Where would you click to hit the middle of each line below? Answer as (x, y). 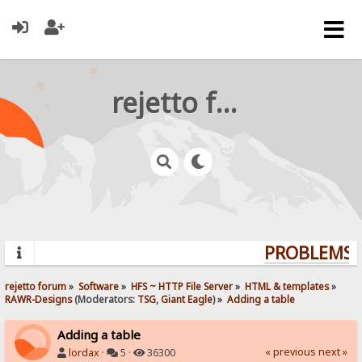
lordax (84, 352)
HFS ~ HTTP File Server (182, 286)
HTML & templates (287, 286)
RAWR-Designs (39, 299)
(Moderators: (105, 299)
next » (333, 351)
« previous (290, 351)
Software (99, 286)
